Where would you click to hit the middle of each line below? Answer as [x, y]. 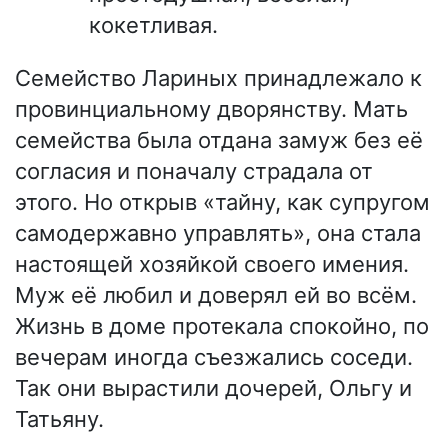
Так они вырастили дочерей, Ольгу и [213, 388]
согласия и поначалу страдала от [194, 171]
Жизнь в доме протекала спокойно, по [222, 326]
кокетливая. [153, 25]
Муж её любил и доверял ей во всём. [216, 295]
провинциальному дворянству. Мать [211, 109]
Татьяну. [59, 419]
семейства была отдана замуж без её [219, 140]
